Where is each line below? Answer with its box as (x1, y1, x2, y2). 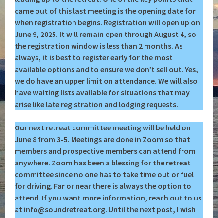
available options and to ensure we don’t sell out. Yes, (15, 64, 199, 74)
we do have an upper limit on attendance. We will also (15, 76, 198, 86)
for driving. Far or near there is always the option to (15, 181, 192, 191)
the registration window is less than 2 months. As (15, 41, 183, 51)
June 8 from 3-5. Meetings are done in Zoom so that (15, 134, 191, 144)
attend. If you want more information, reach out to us (15, 193, 202, 202)
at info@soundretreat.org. (15, 204, 108, 214)
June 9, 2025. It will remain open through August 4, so (15, 29, 197, 39)
